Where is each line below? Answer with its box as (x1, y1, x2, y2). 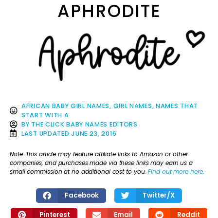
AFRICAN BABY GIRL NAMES (21, 101, 110, 110)
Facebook (64, 190, 99, 200)
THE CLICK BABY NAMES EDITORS (31, 120, 138, 128)
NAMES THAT (155, 101, 198, 110)
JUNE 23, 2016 (71, 129, 117, 138)
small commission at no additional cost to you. (10, 167, 148, 176)
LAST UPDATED (21, 129, 70, 138)
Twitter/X (143, 190, 175, 200)
